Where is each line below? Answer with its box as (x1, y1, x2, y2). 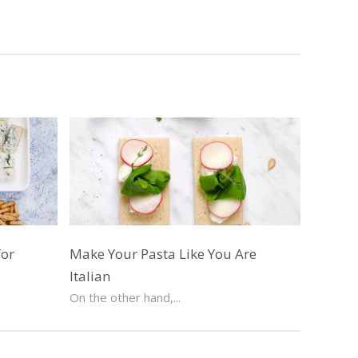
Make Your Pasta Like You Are (70, 245, 257, 263)
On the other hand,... (70, 289, 181, 305)
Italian (70, 267, 111, 285)
